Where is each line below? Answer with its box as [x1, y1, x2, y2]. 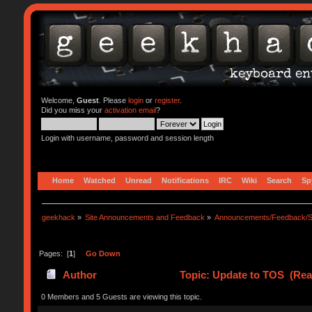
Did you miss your [40, 106, 104, 114]
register [154, 96, 180, 104]
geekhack [41, 212, 75, 221]
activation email [104, 106, 156, 114]
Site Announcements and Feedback [85, 212, 205, 221]
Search [266, 175, 292, 185]
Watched [83, 175, 116, 185]
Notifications [161, 175, 209, 185]
